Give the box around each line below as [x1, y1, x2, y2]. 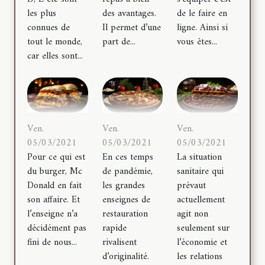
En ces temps [102, 148, 153, 166]
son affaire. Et [27, 191, 80, 208]
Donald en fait [27, 177, 82, 194]
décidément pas [27, 219, 86, 237]
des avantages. [102, 5, 156, 22]
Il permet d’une [102, 20, 161, 37]
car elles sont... [27, 48, 83, 65]
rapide [102, 219, 127, 237]
